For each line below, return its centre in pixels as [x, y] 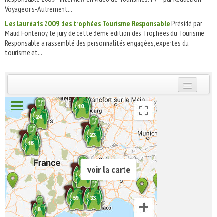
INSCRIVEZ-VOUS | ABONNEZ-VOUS [75, 101]
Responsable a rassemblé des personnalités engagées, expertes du [97, 43]
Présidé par [186, 23]
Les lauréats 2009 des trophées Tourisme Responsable [87, 23]
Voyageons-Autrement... [39, 9]
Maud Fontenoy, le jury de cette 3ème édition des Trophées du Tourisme [105, 33]
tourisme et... [23, 52]
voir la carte [108, 170]
